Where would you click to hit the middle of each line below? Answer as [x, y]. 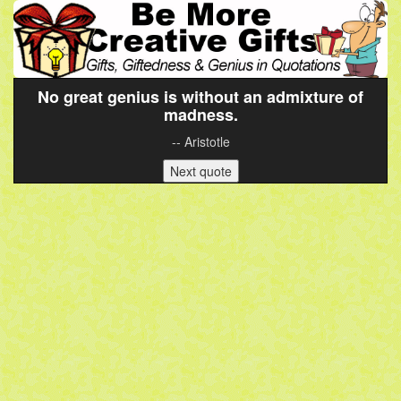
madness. [200, 115]
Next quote [200, 171]
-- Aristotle [200, 142]
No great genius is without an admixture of [200, 97]
